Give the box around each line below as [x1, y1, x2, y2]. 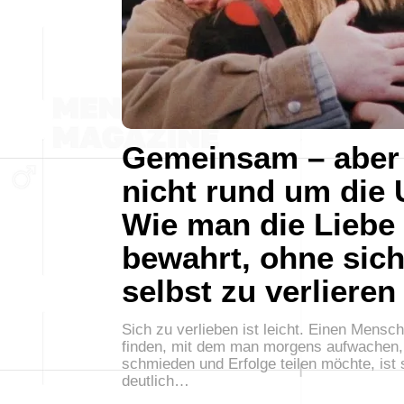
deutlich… [122, 372, 189, 390]
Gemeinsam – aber [122, 140, 399, 175]
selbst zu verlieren [122, 273, 396, 308]
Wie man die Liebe [122, 207, 395, 242]
